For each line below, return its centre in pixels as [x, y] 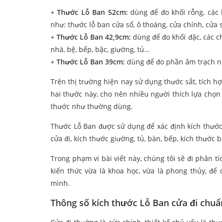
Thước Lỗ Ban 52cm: [94, 12]
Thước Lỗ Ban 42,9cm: [95, 37]
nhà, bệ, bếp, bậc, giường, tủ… [100, 50]
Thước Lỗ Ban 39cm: [91, 62]
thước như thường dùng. [92, 107]
